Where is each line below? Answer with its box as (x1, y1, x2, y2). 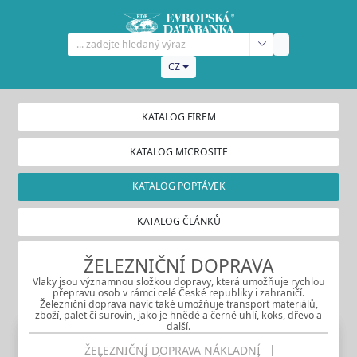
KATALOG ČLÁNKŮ (136, 214, 221, 229)
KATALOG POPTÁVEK (131, 179, 226, 194)
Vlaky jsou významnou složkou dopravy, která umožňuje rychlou (32, 275, 325, 289)
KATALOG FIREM (141, 109, 216, 124)
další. (167, 320, 190, 334)
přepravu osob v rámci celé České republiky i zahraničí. (53, 286, 304, 300)
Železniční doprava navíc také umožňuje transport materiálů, (39, 297, 318, 312)
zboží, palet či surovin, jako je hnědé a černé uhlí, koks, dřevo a (35, 308, 322, 323)
